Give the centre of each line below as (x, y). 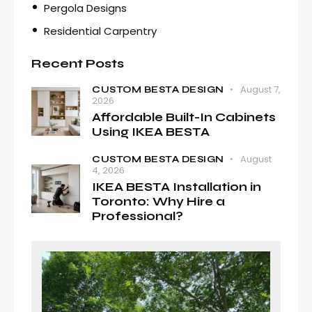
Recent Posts (78, 63)
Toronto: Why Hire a (158, 201)
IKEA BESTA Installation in (177, 187)
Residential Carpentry (100, 31)
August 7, (260, 89)
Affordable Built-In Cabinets (184, 117)
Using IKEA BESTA (151, 132)
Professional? (138, 216)
